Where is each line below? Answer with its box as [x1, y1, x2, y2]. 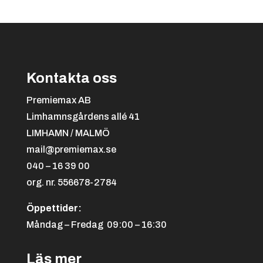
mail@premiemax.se [26, 144, 116, 154]
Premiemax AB [26, 95, 91, 105]
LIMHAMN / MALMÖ [26, 127, 110, 138]
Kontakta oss [26, 70, 117, 86]
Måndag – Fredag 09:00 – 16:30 [26, 219, 167, 230]
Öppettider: [26, 203, 82, 213]
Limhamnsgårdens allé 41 [26, 111, 140, 122]
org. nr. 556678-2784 [26, 177, 117, 187]
